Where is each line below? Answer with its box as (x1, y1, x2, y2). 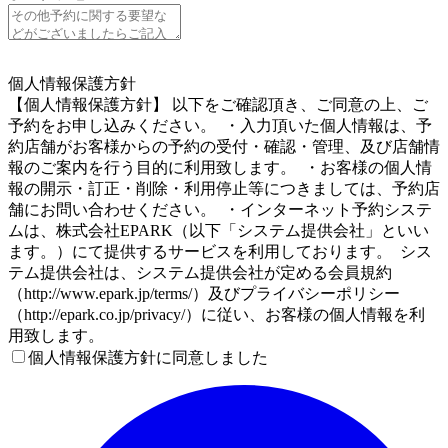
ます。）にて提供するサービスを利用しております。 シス (8, 243, 432, 261)
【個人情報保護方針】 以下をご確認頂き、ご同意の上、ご (8, 96, 428, 114)
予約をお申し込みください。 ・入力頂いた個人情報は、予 (8, 117, 432, 135)
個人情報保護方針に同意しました (28, 349, 268, 367)
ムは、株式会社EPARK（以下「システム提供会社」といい (8, 222, 429, 240)
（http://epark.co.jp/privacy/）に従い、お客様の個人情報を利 (8, 306, 425, 324)
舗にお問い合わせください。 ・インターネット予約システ (8, 201, 432, 219)
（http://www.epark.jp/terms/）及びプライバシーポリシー (8, 285, 400, 303)
